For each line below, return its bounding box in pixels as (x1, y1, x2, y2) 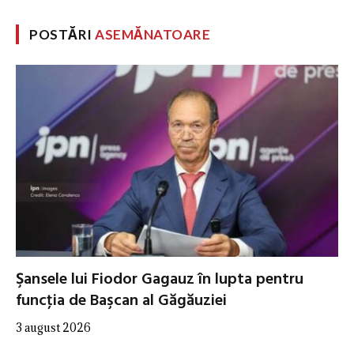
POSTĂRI (29, 25, 96, 43)
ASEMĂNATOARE (95, 25, 211, 43)
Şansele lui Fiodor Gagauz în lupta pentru (16, 266, 303, 292)
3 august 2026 (16, 319, 91, 335)
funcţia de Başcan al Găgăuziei (16, 288, 227, 314)
